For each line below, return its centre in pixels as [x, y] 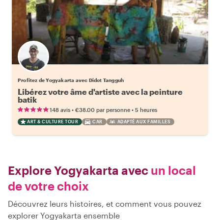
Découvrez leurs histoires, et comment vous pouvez [105, 204]
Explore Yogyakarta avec [78, 170]
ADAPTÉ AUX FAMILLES [144, 122]
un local [172, 170]
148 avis [60, 110]
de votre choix [48, 186]
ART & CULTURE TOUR [53, 122]
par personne [113, 110]
